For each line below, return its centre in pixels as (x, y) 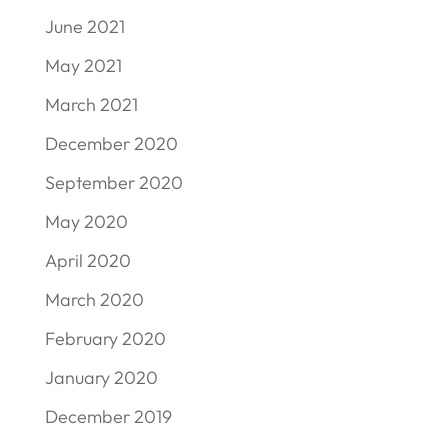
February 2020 (105, 338)
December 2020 (111, 143)
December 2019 (108, 416)
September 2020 (113, 182)
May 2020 (86, 221)
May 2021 (83, 65)
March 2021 (91, 104)
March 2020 (94, 299)
